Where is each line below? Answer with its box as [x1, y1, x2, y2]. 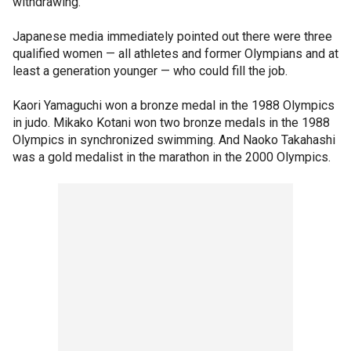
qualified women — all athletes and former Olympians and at [13, 45, 338, 61]
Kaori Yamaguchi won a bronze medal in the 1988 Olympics [13, 97, 335, 113]
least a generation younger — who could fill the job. [13, 63, 291, 78]
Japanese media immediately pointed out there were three [13, 28, 332, 44]
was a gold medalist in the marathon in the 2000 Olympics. [13, 149, 334, 165]
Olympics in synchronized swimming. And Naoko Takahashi [13, 132, 335, 147]
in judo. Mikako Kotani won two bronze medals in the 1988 [13, 114, 330, 130]
